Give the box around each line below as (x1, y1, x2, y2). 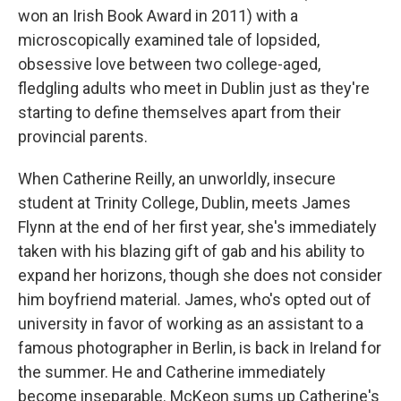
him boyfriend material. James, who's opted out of (18, 290, 371, 309)
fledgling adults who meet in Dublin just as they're (18, 79, 370, 98)
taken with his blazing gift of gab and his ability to (18, 242, 364, 260)
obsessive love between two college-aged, (18, 55, 320, 73)
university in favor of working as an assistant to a (18, 314, 363, 333)
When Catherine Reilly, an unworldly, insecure (18, 169, 336, 188)
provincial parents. (18, 127, 148, 146)
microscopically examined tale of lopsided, (18, 30, 320, 49)
